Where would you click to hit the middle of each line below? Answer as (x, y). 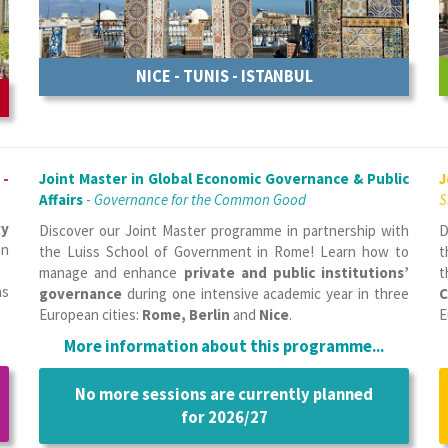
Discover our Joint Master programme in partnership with (224, 230)
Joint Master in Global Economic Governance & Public (224, 178)
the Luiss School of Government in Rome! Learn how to (224, 251)
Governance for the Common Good (200, 199)
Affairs (61, 199)
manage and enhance (111, 272)
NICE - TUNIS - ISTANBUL (224, 76)
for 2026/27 (224, 417)
